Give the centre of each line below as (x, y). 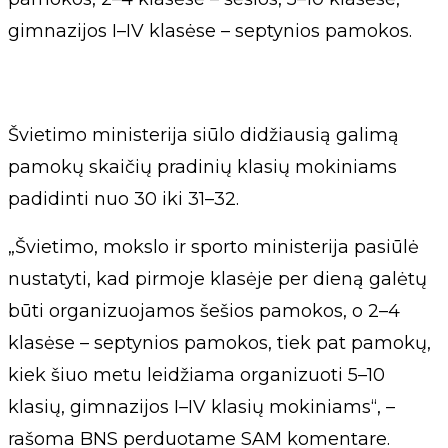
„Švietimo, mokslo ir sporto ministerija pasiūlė (213, 247)
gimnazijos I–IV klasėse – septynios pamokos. (210, 31)
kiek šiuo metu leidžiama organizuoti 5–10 (196, 375)
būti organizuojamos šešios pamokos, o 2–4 (204, 311)
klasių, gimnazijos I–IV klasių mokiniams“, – (201, 407)
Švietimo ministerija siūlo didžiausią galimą (203, 135)
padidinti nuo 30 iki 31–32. (123, 199)
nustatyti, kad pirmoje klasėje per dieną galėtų (217, 279)
